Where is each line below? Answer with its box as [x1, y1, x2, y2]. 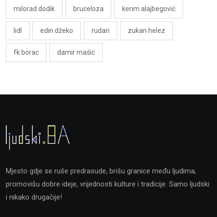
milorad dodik [14, 4, 55, 13]
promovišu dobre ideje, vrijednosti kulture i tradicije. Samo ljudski [6, 179, 209, 188]
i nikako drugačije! [6, 192, 62, 201]
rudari [92, 26, 109, 34]
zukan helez [128, 26, 165, 34]
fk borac [14, 48, 39, 56]
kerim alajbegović [122, 4, 175, 13]
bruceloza [73, 4, 104, 13]
